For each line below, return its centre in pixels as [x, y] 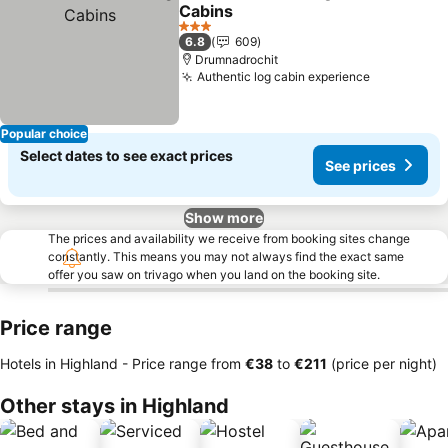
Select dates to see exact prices [126, 155]
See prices [360, 165]
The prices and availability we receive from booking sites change [229, 238]
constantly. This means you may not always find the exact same [226, 256]
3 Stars [198, 33]
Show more [224, 217]
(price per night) [382, 363]
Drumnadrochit [237, 59]
